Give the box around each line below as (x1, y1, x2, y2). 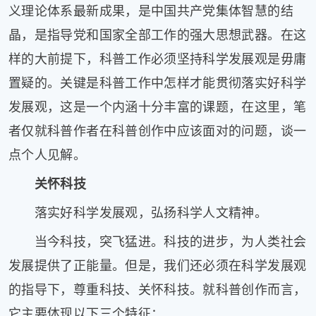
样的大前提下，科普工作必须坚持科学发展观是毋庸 (8, 51, 307, 66)
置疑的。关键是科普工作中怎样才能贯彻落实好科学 (8, 75, 307, 90)
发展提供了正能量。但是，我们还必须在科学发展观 (8, 259, 307, 274)
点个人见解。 (8, 147, 87, 162)
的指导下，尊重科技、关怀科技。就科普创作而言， (8, 283, 307, 298)
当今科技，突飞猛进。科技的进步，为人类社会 (8, 235, 307, 250)
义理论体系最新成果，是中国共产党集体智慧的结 (8, 4, 293, 18)
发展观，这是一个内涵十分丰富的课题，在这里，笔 (8, 99, 307, 114)
